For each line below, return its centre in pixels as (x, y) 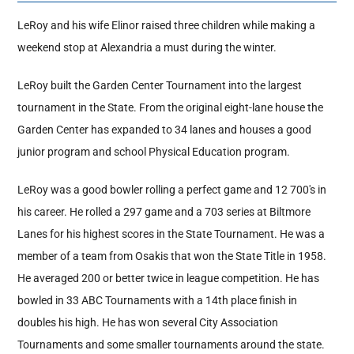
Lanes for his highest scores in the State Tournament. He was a (171, 234)
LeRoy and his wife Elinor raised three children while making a (167, 26)
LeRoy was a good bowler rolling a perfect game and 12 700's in (172, 190)
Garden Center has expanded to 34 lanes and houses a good (165, 130)
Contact (36, 94)
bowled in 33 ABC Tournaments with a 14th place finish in (158, 301)
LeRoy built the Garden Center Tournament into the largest (160, 86)
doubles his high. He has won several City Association (148, 323)
